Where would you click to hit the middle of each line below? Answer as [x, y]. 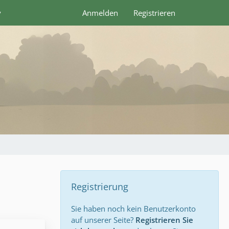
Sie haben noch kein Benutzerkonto [133, 209]
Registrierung [100, 187]
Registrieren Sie [164, 220]
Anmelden [100, 13]
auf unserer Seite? [103, 220]
